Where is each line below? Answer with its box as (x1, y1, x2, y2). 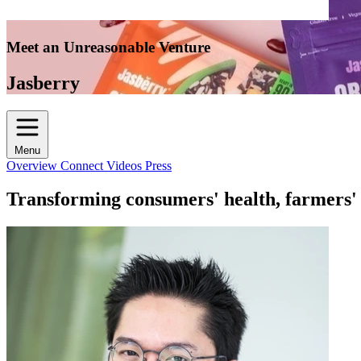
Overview (6, 158, 60, 172)
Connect (60, 158, 106, 172)
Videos (106, 158, 145, 172)
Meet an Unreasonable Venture (6, 38, 210, 56)
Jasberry (6, 72, 80, 93)
